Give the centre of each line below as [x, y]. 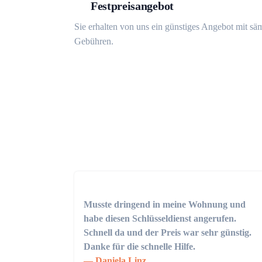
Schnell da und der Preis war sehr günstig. [168, 232]
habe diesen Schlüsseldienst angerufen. [160, 218]
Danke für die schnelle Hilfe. [139, 247]
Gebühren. [94, 41]
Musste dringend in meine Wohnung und [165, 204]
